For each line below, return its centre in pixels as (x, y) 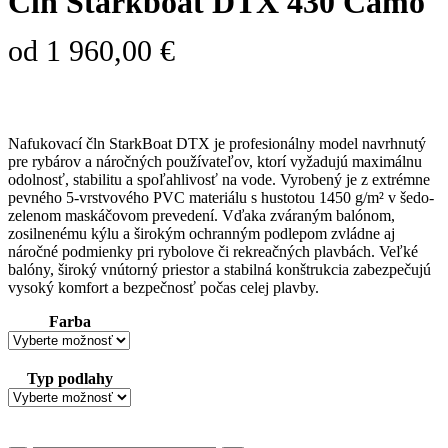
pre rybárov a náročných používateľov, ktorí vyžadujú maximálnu (215, 162)
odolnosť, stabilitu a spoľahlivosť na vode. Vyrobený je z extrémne (219, 180)
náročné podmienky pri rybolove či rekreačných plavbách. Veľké (213, 252)
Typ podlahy (69, 379)
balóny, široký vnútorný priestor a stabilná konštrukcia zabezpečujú (219, 270)
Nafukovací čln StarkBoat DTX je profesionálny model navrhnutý (217, 144)
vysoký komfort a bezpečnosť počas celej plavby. (163, 288)
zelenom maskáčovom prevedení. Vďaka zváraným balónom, (201, 216)
